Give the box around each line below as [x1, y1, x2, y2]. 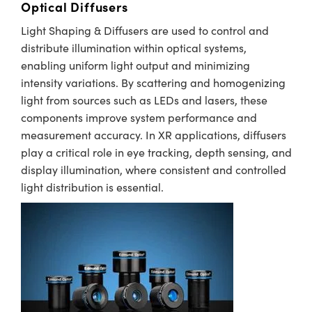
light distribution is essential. [21, 180, 164, 194]
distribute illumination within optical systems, [21, 40, 247, 55]
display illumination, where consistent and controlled [21, 162, 286, 177]
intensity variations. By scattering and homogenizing [21, 75, 286, 90]
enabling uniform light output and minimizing [21, 58, 250, 72]
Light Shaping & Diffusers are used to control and [21, 23, 269, 38]
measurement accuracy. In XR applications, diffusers [21, 127, 286, 142]
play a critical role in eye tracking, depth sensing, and [21, 145, 292, 159]
